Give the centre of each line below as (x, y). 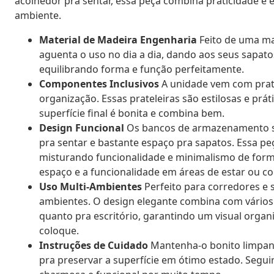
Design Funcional (82, 128)
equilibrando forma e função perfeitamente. (142, 69)
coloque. (59, 230)
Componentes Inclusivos (99, 83)
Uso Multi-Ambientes (91, 186)
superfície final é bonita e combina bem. (132, 113)
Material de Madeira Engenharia (118, 39)
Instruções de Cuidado (94, 245)
